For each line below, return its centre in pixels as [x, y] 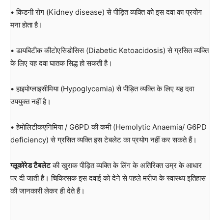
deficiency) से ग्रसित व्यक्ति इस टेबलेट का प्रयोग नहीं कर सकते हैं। [104, 139]
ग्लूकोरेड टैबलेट [30, 165]
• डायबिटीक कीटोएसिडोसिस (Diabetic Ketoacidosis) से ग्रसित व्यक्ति [110, 50]
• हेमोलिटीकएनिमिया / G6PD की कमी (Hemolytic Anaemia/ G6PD [109, 127]
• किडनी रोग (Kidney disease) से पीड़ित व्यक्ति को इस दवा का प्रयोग [106, 12]
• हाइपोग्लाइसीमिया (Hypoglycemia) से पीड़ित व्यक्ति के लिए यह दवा [102, 88]
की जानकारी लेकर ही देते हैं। [48, 191]
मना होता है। [27, 25]
